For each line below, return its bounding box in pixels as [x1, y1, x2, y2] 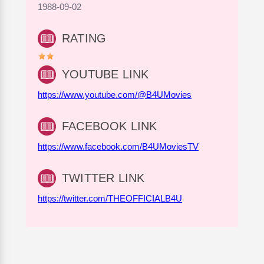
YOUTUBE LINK [62, 68, 149, 81]
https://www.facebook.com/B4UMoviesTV [38, 141, 199, 151]
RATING [62, 32, 107, 45]
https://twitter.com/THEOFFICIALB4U [38, 193, 182, 203]
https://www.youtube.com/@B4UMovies [38, 89, 192, 100]
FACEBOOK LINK [62, 120, 157, 133]
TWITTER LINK [62, 171, 145, 185]
